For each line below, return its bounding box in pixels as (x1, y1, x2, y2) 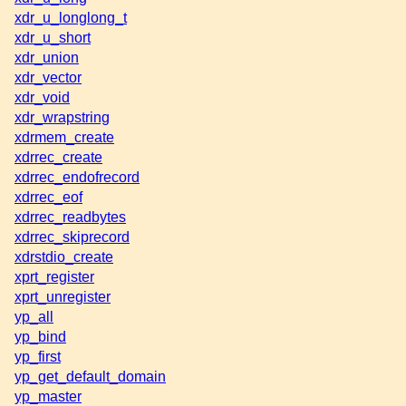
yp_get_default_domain (14, 368, 166, 384)
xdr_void (14, 89, 70, 105)
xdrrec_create (14, 149, 102, 165)
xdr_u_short (14, 29, 91, 45)
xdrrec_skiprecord (14, 228, 130, 245)
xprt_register (14, 268, 94, 285)
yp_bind (14, 328, 66, 344)
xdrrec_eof (14, 188, 82, 205)
